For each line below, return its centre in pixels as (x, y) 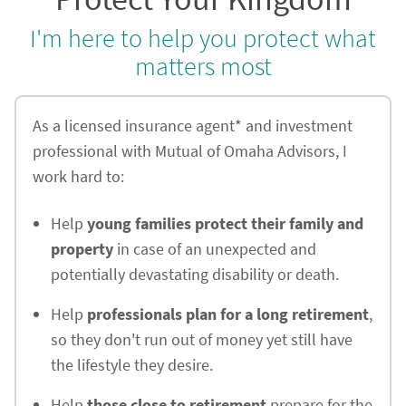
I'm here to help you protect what (203, 38)
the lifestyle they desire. (132, 365)
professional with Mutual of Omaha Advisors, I (190, 151)
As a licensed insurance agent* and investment (193, 126)
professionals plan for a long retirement (228, 314)
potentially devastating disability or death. (195, 274)
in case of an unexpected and (215, 249)
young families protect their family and (225, 223)
